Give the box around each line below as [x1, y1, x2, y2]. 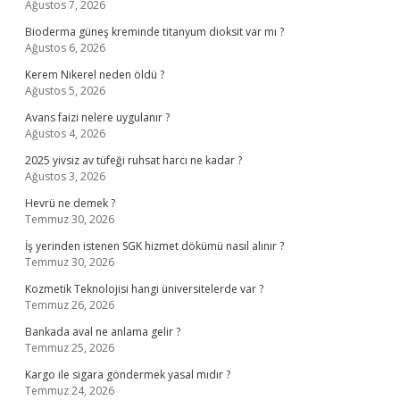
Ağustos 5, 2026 [25, 83, 105, 98]
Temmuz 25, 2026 [25, 340, 114, 355]
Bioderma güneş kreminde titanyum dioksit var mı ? [25, 24, 284, 39]
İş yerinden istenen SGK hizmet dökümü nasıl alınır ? [25, 238, 284, 254]
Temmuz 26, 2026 [25, 297, 114, 312]
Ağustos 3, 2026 [25, 169, 105, 184]
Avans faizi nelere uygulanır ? [25, 110, 170, 125]
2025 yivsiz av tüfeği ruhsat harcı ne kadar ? [25, 153, 242, 168]
